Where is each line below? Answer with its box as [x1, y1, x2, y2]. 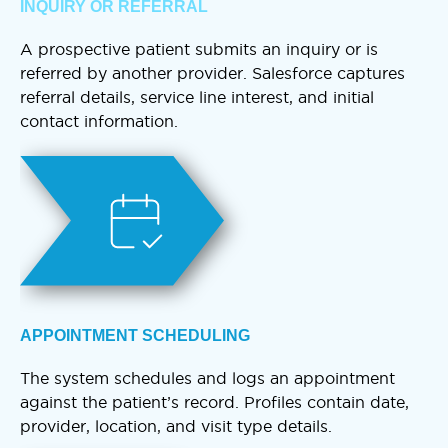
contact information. [20, 111, 178, 130]
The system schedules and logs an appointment [20, 368, 395, 387]
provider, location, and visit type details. [20, 416, 332, 435]
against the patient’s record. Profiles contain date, [20, 392, 409, 411]
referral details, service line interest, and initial [20, 87, 374, 106]
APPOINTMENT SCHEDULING [20, 326, 250, 344]
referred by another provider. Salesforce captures [20, 63, 405, 82]
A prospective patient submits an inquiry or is [20, 39, 378, 58]
